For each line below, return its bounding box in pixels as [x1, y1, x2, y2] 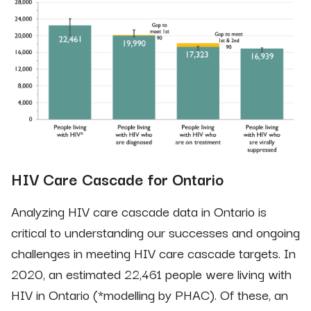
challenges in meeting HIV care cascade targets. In [11, 242, 296, 264]
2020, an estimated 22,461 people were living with [11, 263, 292, 285]
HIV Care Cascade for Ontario [11, 166, 224, 192]
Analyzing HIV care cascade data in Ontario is [11, 201, 267, 222]
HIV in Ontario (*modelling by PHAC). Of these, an [11, 284, 288, 305]
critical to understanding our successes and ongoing [11, 221, 300, 243]
